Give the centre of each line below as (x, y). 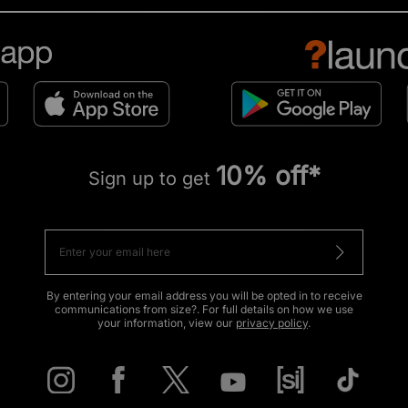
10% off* (268, 175)
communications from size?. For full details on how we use (204, 309)
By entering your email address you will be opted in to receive (204, 295)
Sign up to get (152, 178)
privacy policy (272, 322)
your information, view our (167, 322)
